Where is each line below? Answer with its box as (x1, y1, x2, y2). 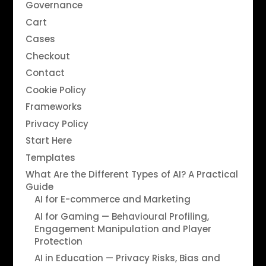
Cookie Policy (25, 83, 86, 96)
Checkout (25, 49, 70, 62)
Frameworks (25, 100, 82, 113)
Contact (25, 66, 65, 80)
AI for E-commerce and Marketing (34, 193, 191, 206)
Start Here (25, 134, 72, 147)
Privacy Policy (25, 117, 88, 130)
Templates (25, 151, 75, 164)
